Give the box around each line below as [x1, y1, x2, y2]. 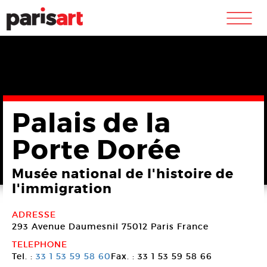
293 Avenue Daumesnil [12, 221, 119, 232]
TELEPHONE [12, 239, 67, 250]
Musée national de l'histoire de [12, 166, 234, 182]
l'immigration [12, 181, 112, 197]
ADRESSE [12, 209, 56, 220]
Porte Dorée [12, 133, 181, 167]
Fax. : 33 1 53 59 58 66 [111, 251, 212, 262]
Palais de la [12, 106, 171, 141]
